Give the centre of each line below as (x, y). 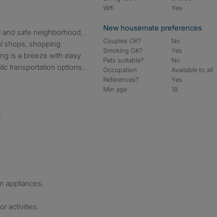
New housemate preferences (153, 28)
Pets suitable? (124, 60)
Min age (115, 89)
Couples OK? (122, 41)
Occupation (120, 70)
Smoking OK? (123, 50)
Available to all (193, 70)
